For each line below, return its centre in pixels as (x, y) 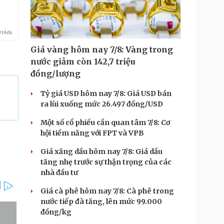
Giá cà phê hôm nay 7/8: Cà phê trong (107, 191)
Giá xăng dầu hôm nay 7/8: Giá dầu (101, 151)
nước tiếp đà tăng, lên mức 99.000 (101, 201)
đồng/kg (56, 212)
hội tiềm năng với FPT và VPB (92, 133)
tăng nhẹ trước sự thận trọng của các (106, 162)
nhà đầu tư (59, 172)
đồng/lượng (55, 73)
